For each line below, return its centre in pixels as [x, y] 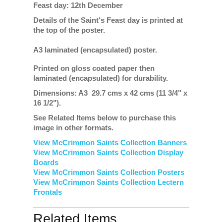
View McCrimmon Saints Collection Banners [111, 142]
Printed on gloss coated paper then [94, 68]
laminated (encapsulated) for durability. [100, 78]
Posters [171, 172]
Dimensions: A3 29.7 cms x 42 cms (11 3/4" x [110, 93]
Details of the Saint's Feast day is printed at [108, 20]
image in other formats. [73, 128]
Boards [46, 162]
